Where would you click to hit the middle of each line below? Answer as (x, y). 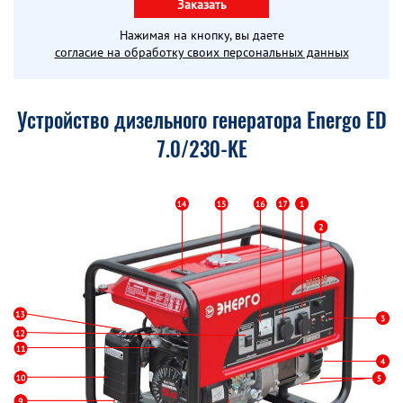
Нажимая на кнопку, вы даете (201, 35)
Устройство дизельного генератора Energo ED (201, 120)
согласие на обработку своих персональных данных (201, 52)
